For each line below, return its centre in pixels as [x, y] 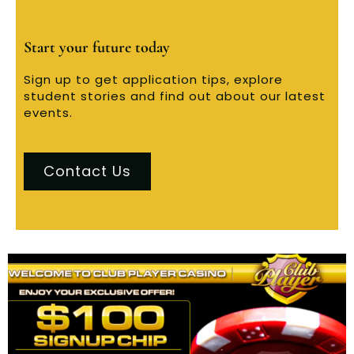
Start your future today [97, 47]
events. [48, 112]
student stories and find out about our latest [175, 96]
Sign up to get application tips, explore [153, 79]
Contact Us [87, 171]
